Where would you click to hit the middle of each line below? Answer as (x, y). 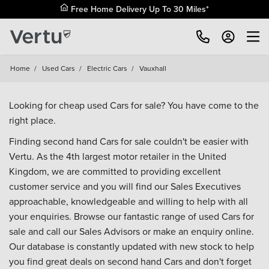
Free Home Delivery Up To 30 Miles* (139, 9)
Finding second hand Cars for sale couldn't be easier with (129, 141)
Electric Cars (107, 68)
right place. (32, 120)
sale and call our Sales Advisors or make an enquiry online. (131, 231)
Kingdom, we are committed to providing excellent (115, 171)
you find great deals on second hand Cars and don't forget (130, 261)
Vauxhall (153, 68)
